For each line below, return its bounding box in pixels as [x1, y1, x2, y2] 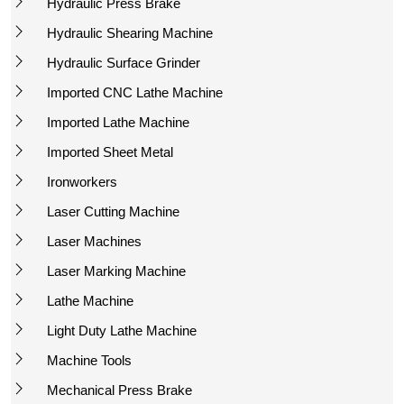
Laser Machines [47, 233, 142, 249]
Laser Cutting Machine [47, 203, 179, 219]
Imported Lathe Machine [47, 114, 189, 130]
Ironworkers [47, 173, 117, 189]
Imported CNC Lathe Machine [47, 84, 223, 100]
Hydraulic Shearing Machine [47, 24, 213, 41]
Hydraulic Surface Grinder [47, 54, 200, 70]
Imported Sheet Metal [47, 143, 173, 160]
